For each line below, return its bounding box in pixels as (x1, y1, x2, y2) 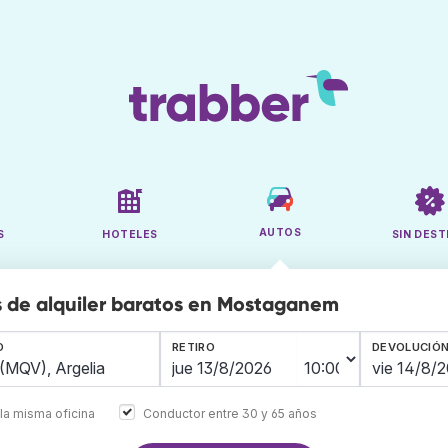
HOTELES (102, 228, 158, 242)
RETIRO (172, 340, 215, 355)
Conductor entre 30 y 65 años (143, 405, 317, 421)
